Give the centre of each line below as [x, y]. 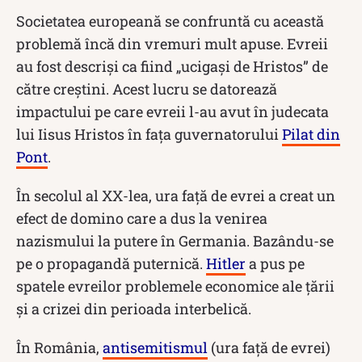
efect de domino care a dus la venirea [142, 218]
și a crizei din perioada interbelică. [134, 308]
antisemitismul [155, 347]
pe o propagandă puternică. [111, 263]
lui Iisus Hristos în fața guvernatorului [149, 134]
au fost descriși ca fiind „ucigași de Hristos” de [172, 66]
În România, [59, 347]
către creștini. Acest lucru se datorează [147, 88]
